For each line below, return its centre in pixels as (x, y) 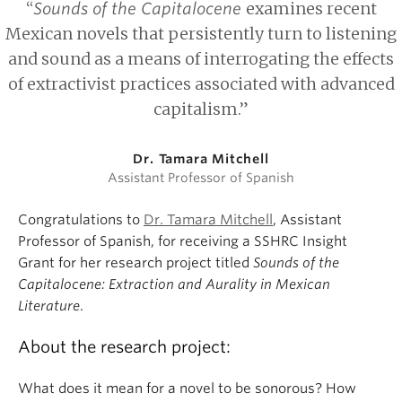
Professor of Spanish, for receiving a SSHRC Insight (183, 242)
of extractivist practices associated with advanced (201, 84)
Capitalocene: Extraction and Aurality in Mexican (174, 285)
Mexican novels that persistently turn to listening (201, 34)
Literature (49, 306)
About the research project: (124, 347)
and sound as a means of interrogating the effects (201, 59)
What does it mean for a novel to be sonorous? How (187, 389)
